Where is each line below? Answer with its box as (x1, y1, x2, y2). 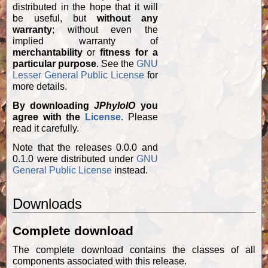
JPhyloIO (94, 100, 135, 111)
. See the (96, 59, 136, 69)
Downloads (13, 195, 82, 212)
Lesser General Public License (13, 70, 144, 81)
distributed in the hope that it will (13, 2, 135, 13)
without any (97, 13, 158, 24)
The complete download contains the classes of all (13, 245, 255, 255)
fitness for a (100, 47, 158, 58)
